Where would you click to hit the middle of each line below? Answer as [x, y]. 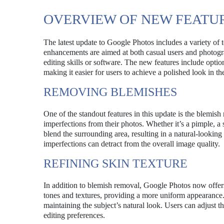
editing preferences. [74, 215]
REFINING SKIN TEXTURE [115, 163]
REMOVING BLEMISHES [110, 92]
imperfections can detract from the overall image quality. [132, 144]
